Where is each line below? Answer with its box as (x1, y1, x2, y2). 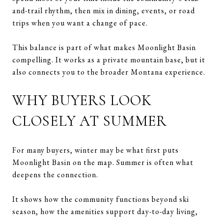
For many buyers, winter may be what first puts (12, 144, 179, 155)
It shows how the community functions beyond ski (12, 193, 189, 204)
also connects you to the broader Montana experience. (12, 66, 205, 77)
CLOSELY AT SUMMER (12, 111, 167, 130)
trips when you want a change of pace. (12, 17, 148, 28)
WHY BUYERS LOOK (12, 91, 152, 110)
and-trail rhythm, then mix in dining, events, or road (12, 5, 195, 16)
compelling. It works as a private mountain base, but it (12, 54, 205, 65)
